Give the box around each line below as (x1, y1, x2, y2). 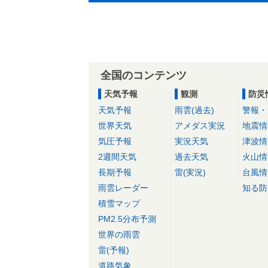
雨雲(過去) (175, 105, 215, 115)
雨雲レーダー (98, 183, 148, 193)
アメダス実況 (175, 121, 226, 130)
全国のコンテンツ (100, 69, 187, 81)
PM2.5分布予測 (98, 214, 156, 224)
